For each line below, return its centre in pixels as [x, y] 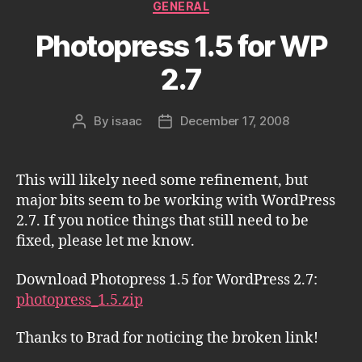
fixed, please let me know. [105, 241]
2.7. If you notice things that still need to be [162, 221]
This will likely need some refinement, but [162, 181]
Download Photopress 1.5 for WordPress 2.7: [167, 280]
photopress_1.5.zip [80, 300]
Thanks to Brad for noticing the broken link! [167, 338]
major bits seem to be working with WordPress [176, 201]
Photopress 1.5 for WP [181, 46]
